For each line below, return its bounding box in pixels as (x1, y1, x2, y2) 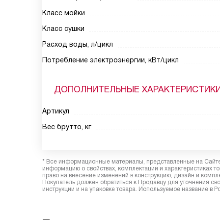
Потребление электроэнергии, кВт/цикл (42, 56, 179, 64)
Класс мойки (42, 9, 85, 17)
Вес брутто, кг (42, 123, 91, 131)
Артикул (42, 107, 69, 115)
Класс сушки (42, 25, 84, 32)
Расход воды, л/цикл (42, 40, 113, 48)
